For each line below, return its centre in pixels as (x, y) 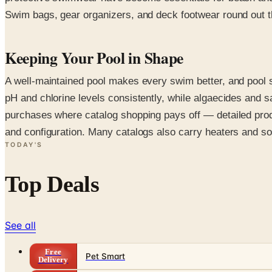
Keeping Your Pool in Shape (94, 58)
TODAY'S (24, 145)
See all (20, 226)
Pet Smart (105, 257)
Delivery (53, 260)
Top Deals (52, 184)
